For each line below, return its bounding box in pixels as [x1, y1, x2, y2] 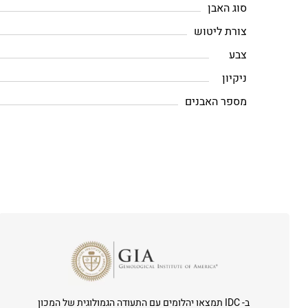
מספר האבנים [185, 93, 247, 110]
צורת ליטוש [194, 23, 247, 40]
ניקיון [222, 70, 247, 87]
